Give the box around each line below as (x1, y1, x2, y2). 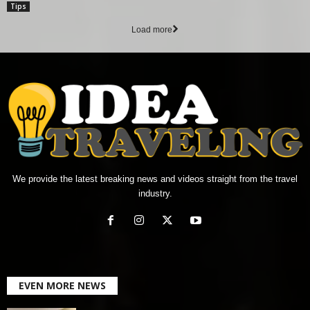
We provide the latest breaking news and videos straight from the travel (12, 174, 298, 185)
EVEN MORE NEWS (19, 279, 106, 293)
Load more (131, 24, 172, 35)
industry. (138, 188, 172, 199)
